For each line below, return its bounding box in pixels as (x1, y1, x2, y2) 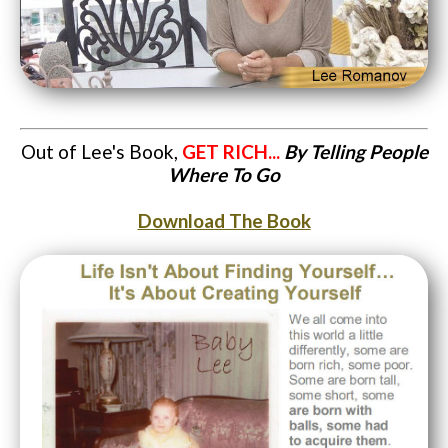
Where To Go (168, 162, 280, 186)
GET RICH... (181, 139, 284, 163)
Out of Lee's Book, (20, 139, 182, 163)
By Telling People (283, 139, 428, 163)
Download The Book (137, 208, 311, 232)
